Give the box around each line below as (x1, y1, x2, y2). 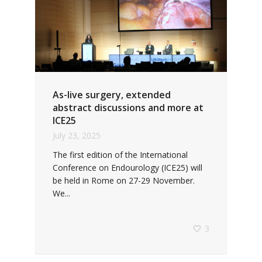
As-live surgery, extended (53, 88, 171, 101)
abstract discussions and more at (53, 101, 204, 114)
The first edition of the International (53, 149, 188, 160)
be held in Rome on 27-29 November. (53, 174, 195, 186)
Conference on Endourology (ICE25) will (53, 161, 202, 173)
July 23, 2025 (53, 129, 101, 141)
